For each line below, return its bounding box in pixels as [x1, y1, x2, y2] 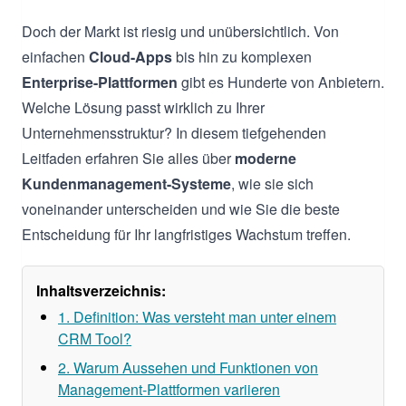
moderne [235, 147, 296, 169]
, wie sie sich [231, 172, 314, 194]
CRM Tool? [58, 327, 131, 349]
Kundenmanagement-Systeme [22, 172, 231, 194]
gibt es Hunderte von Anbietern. [178, 71, 384, 92]
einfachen [22, 45, 89, 67]
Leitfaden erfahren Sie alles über [22, 147, 235, 169]
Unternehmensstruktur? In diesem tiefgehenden [22, 121, 326, 143]
